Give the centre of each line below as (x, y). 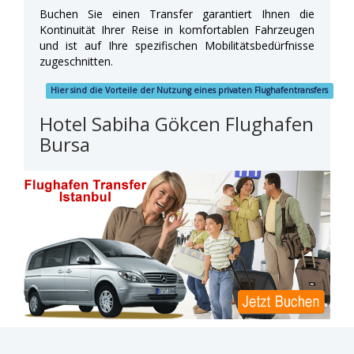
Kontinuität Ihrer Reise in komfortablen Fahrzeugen (177, 29)
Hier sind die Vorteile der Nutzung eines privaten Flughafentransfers (190, 90)
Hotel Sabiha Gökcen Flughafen (177, 123)
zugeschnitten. (76, 61)
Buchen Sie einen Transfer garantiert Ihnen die (177, 13)
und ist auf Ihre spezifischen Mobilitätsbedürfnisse (177, 45)
